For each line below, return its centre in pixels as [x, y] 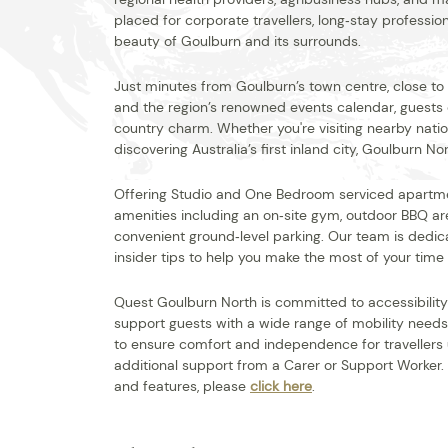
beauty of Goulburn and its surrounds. [237, 41]
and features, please [182, 386]
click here [281, 386]
